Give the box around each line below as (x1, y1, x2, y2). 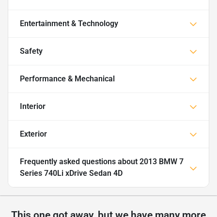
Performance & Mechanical (20, 74, 115, 83)
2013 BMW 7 (139, 156, 184, 166)
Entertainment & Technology (20, 18, 118, 28)
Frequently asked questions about (20, 156, 139, 166)
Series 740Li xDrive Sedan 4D (20, 168, 123, 178)
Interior (20, 101, 46, 111)
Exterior (20, 129, 47, 139)
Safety (20, 46, 43, 56)
